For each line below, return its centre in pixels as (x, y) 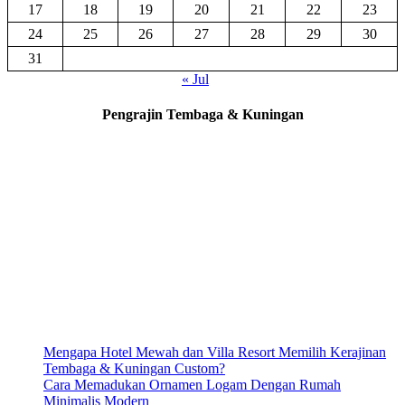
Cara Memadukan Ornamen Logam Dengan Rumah (192, 385)
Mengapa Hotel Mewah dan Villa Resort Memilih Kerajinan (215, 353)
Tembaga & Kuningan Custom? (134, 369)
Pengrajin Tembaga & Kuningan (202, 114)
